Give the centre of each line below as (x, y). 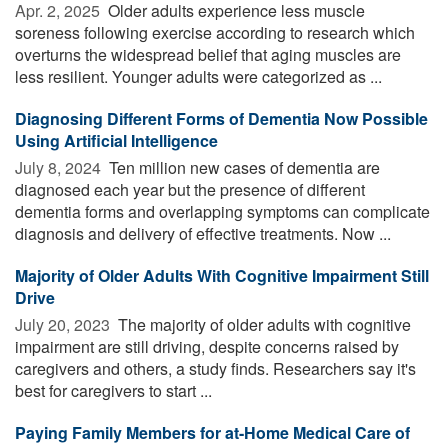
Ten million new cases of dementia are (242, 167)
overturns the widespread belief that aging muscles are (208, 54)
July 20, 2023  (64, 324)
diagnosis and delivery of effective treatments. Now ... (203, 233)
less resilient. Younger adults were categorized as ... (198, 76)
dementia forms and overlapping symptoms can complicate (222, 211)
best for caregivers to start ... (113, 390)
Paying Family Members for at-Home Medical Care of (212, 432)
